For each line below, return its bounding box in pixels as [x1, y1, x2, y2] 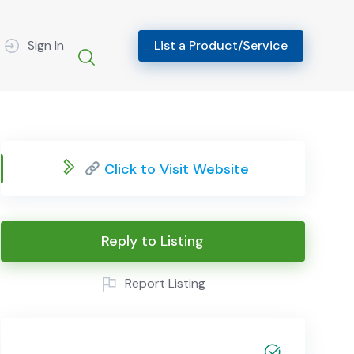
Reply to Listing [101, 232, 205, 251]
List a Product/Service [154, 36, 288, 54]
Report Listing [125, 275, 206, 292]
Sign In [28, 36, 64, 54]
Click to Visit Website [100, 160, 250, 179]
